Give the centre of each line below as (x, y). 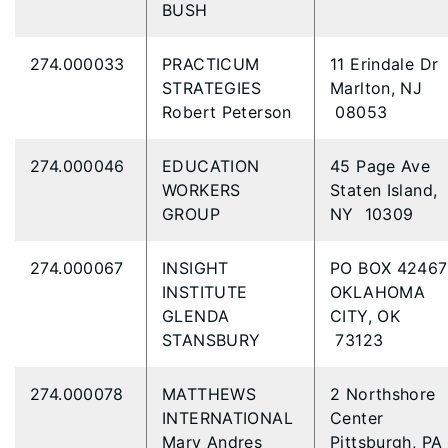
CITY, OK (365, 316)
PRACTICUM (211, 64)
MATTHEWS (209, 394)
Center (359, 418)
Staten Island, (384, 190)
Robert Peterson (230, 112)
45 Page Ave (383, 166)
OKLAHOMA (378, 292)
